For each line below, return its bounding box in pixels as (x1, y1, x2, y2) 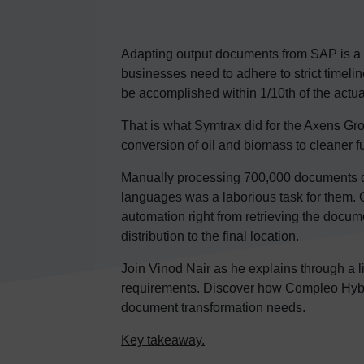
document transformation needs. (121, 301, 305, 315)
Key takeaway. (121, 333, 205, 348)
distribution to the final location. (121, 229, 299, 244)
